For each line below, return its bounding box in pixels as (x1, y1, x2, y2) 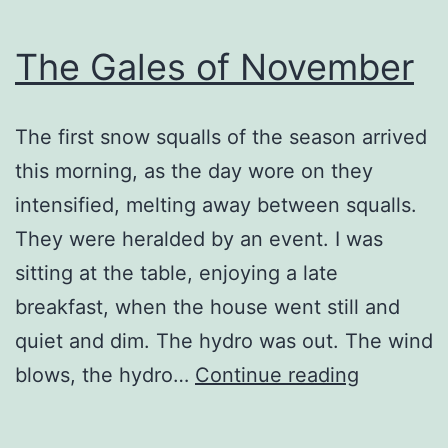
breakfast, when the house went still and (15, 294, 400, 319)
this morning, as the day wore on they (15, 158, 373, 183)
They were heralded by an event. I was (15, 226, 383, 251)
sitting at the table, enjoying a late (15, 260, 338, 285)
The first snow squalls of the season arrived (15, 124, 427, 149)
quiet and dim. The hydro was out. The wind (15, 328, 433, 353)
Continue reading (195, 362, 359, 387)
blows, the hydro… (15, 362, 195, 387)
